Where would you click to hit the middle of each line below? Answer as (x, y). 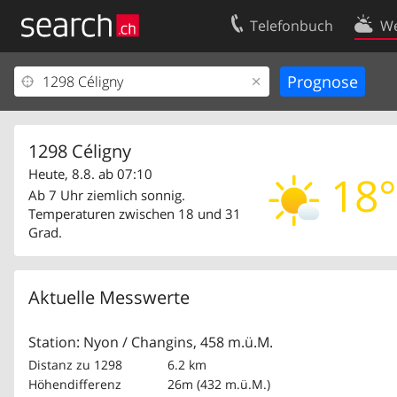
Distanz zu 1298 (75, 365)
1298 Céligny (80, 152)
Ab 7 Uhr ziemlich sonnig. (107, 195)
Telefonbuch (292, 26)
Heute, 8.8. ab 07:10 (90, 174)
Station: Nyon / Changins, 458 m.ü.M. (151, 342)
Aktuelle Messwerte (109, 297)
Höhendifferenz (75, 384)
